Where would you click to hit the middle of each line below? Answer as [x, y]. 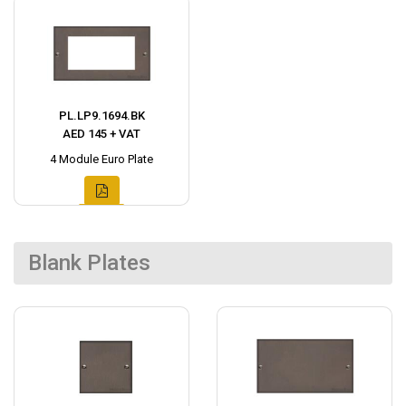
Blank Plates [89, 263]
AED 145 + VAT [101, 134]
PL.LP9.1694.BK [101, 116]
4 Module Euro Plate [101, 159]
